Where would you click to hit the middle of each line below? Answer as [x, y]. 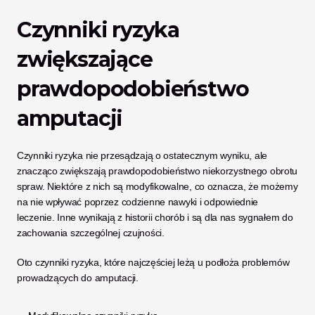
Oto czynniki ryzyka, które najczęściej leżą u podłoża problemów [153, 262]
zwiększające [85, 59]
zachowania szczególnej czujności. [91, 233]
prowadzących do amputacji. [78, 278]
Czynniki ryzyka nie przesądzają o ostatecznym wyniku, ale [142, 155]
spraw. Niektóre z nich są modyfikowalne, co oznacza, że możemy [157, 186]
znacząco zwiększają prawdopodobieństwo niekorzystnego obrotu [157, 171]
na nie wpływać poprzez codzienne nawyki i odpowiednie [138, 202]
